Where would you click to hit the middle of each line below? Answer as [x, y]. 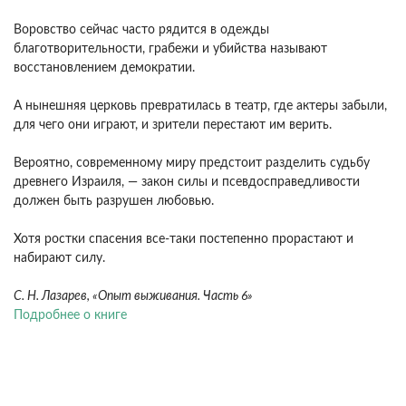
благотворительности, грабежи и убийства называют [170, 49]
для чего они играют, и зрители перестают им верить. [173, 125]
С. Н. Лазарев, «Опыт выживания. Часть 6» [135, 296]
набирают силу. [59, 258]
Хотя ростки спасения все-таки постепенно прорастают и [184, 239]
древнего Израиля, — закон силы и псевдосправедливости [187, 182]
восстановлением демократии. [104, 68]
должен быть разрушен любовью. [114, 201]
